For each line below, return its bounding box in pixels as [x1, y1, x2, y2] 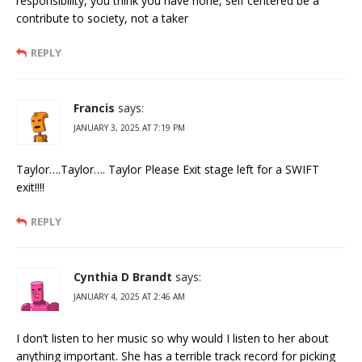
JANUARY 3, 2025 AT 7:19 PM [74, 121, 185, 133]
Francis [74, 99, 115, 116]
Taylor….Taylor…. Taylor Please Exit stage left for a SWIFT [16, 161, 319, 177]
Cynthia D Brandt [74, 268, 172, 284]
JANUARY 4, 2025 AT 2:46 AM [74, 290, 185, 302]
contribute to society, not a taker [16, 10, 188, 26]
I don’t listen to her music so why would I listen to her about [16, 330, 329, 346]
